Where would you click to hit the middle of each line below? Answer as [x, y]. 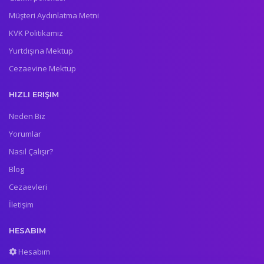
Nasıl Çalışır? [31, 151]
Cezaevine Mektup [42, 69]
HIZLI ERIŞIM [34, 95]
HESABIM [27, 230]
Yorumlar [25, 133]
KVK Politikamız [36, 33]
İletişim [21, 204]
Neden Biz [27, 116]
